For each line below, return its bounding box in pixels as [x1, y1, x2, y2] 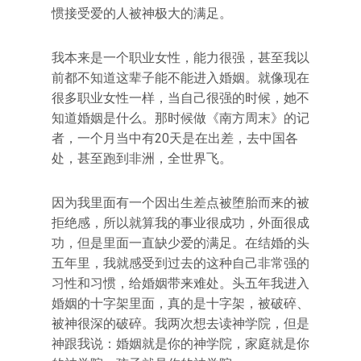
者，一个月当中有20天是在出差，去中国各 [52, 131, 298, 146]
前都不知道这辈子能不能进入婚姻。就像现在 [52, 70, 309, 85]
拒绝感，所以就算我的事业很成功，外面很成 [52, 215, 309, 230]
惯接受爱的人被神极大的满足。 [52, 6, 232, 21]
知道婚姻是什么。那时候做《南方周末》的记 [52, 110, 309, 126]
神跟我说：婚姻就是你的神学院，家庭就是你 [52, 336, 309, 351]
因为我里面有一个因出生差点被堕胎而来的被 [52, 195, 309, 210]
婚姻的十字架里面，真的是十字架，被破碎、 [52, 296, 309, 311]
